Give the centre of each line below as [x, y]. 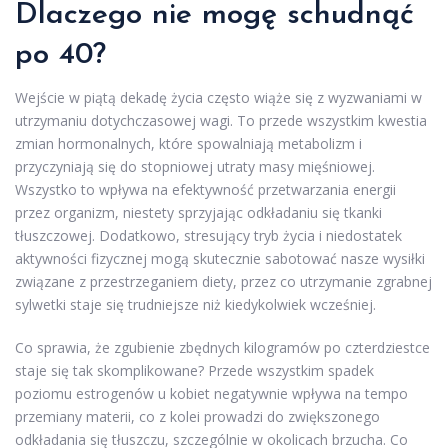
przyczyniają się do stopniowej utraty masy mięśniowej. [195, 167]
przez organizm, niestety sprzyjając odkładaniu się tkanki [198, 213]
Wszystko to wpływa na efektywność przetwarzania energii [205, 190]
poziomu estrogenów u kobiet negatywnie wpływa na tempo [211, 394]
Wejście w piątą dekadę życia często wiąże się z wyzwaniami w [218, 98]
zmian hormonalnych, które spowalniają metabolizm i [188, 144]
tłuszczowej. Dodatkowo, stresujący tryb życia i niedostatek [208, 236]
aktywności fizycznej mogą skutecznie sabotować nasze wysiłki [220, 259]
